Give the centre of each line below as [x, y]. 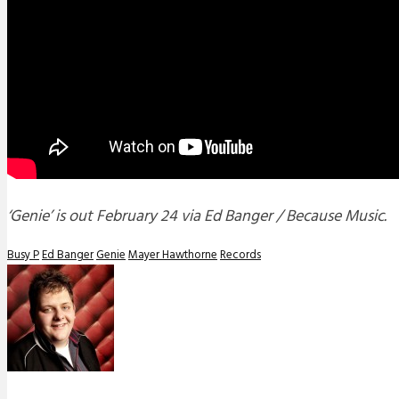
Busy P [23, 255]
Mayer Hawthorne [173, 255]
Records [240, 255]
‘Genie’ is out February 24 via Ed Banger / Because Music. [197, 216]
